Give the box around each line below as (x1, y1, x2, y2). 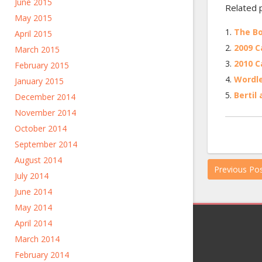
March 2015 (15, 44, 60, 55)
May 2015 (15, 12, 52, 23)
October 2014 (15, 123, 67, 134)
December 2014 (15, 91, 75, 102)
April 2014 (15, 218, 52, 229)
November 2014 (15, 107, 76, 118)
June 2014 (15, 186, 52, 197)
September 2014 (15, 139, 77, 150)
